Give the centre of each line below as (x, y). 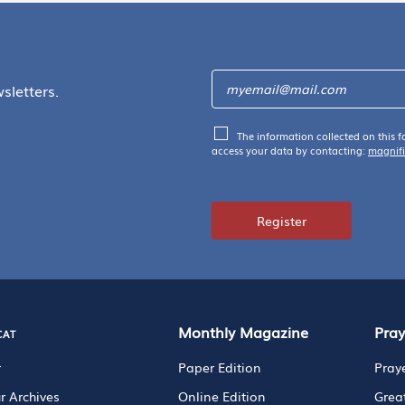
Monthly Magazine (243, 331)
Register (282, 220)
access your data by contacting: (290, 150)
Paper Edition (219, 367)
